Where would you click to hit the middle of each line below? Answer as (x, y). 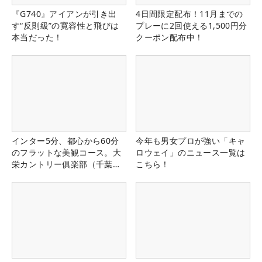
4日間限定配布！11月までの (189, 14)
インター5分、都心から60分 (65, 140)
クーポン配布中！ (170, 37)
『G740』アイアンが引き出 (64, 14)
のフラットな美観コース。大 (67, 152)
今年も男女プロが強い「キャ (191, 140)
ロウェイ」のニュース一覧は (191, 152)
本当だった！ (37, 37)
